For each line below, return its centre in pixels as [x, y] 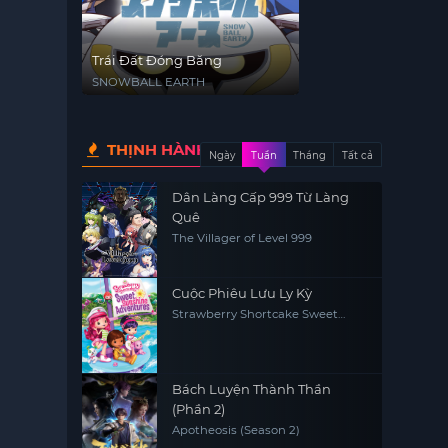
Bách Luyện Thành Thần [252, 389]
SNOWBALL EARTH [149, 82]
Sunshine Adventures [235, 327]
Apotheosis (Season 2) [236, 430]
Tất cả [358, 155]
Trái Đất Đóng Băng [157, 60]
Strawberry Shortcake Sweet [255, 314]
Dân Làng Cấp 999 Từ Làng [261, 197]
